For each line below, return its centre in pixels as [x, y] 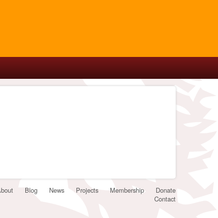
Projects [87, 190]
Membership [127, 190]
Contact [165, 199]
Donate [166, 190]
